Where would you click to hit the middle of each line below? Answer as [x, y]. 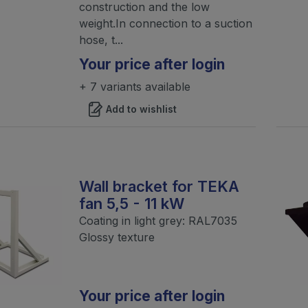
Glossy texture [117, 237]
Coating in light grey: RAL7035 [158, 220]
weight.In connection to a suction [165, 23]
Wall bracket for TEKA [159, 186]
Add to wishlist [141, 109]
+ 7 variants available [134, 86]
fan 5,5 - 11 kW [131, 203]
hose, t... [101, 40]
